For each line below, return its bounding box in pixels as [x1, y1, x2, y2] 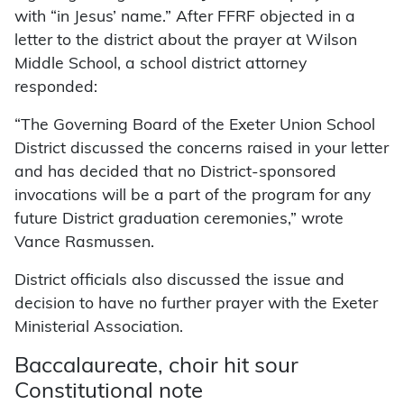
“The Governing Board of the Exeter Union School [14, 118, 375, 134]
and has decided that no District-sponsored [14, 165, 336, 181]
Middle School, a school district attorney [14, 57, 307, 73]
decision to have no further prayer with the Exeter [14, 297, 378, 313]
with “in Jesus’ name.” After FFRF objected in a [14, 10, 355, 26]
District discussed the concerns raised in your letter [14, 142, 389, 158]
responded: [14, 80, 97, 96]
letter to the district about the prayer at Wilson [14, 33, 357, 50]
